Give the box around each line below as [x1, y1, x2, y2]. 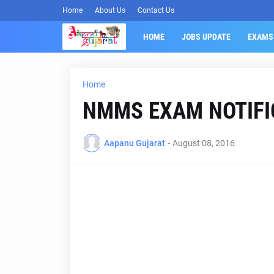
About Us [95, 6, 125, 15]
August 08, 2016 [172, 138, 235, 148]
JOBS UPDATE [181, 32, 231, 42]
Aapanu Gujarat [103, 138, 165, 148]
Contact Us [138, 6, 174, 15]
